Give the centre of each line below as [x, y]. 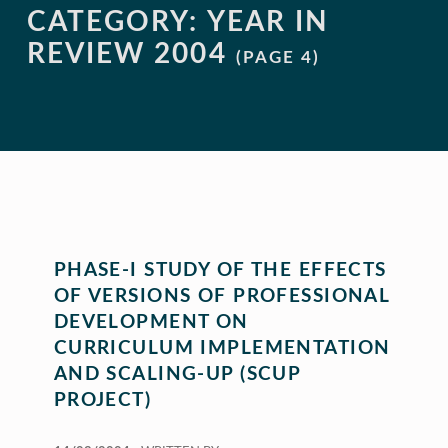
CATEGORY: [116, 23]
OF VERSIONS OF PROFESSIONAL [221, 297]
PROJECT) [102, 401]
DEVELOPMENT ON [151, 323]
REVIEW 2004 [126, 55]
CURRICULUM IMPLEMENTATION [222, 349]
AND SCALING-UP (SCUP [177, 375]
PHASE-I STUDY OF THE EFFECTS [220, 271]
